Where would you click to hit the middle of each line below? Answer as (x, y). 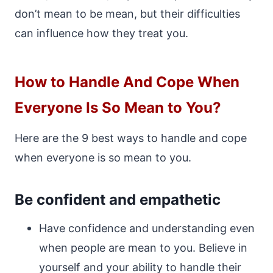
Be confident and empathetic (118, 200)
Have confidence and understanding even (147, 228)
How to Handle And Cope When (127, 82)
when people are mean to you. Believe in (143, 248)
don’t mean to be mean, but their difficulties (127, 14)
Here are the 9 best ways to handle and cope (131, 138)
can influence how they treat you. (101, 33)
